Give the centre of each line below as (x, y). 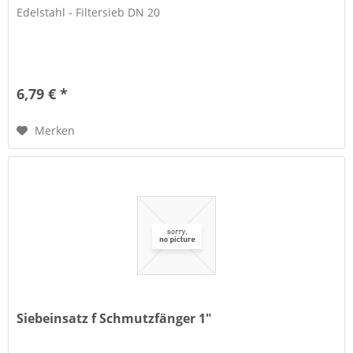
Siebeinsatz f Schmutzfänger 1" (115, 319)
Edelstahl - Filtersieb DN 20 (89, 13)
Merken (55, 131)
